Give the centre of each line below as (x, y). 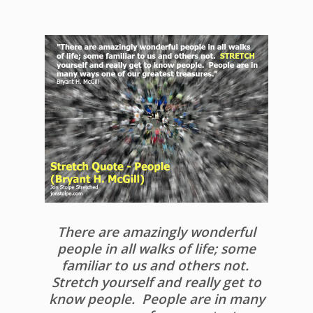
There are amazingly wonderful (156, 232)
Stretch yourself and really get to (156, 282)
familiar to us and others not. (156, 265)
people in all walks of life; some (156, 249)
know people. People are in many (156, 299)
